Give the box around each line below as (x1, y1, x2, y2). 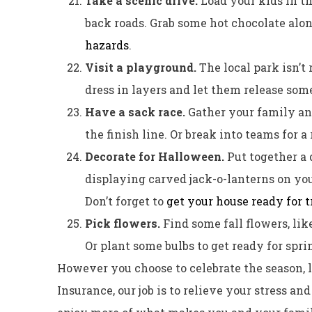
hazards (85, 37, 129, 52)
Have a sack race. (85, 104, 188, 119)
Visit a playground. (85, 59, 199, 75)
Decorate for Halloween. (85, 148, 227, 164)
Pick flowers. (85, 215, 163, 231)
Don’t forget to (85, 193, 166, 208)
